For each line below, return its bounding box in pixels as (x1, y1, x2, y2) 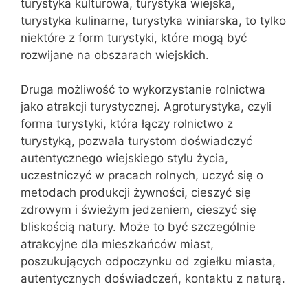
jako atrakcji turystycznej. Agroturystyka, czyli (21, 100, 272, 113)
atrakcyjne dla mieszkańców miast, (21, 237, 214, 251)
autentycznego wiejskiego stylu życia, (21, 151, 228, 165)
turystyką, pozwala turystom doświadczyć (21, 134, 252, 148)
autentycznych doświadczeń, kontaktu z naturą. (21, 272, 285, 285)
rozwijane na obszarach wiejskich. (21, 47, 209, 62)
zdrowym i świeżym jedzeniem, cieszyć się (21, 203, 256, 217)
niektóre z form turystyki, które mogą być (21, 30, 247, 45)
